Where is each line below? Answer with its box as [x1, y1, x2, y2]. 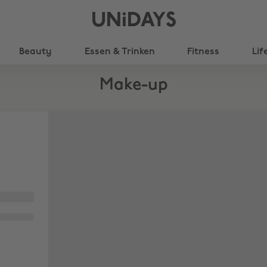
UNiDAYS [91, 11, 176, 32]
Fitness [187, 47, 220, 57]
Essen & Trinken [84, 47, 155, 57]
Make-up [99, 77, 168, 94]
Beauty [19, 47, 52, 57]
